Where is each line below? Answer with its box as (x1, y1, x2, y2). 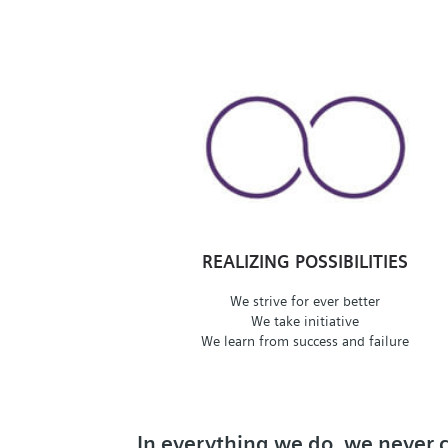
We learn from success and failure (201, 332, 410, 349)
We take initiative (251, 312, 360, 329)
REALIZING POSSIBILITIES (202, 251, 409, 273)
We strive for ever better (230, 292, 381, 309)
